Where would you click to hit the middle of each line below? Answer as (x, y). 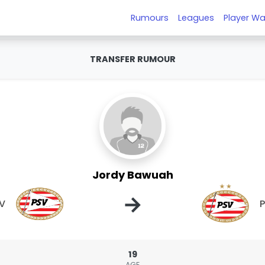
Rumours (150, 17)
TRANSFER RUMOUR (132, 59)
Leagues (196, 17)
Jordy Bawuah (132, 175)
